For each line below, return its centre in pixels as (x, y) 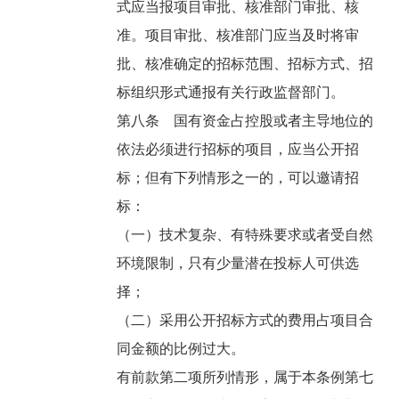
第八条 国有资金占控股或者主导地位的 (245, 121)
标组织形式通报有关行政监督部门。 (233, 93)
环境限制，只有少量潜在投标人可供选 (238, 264)
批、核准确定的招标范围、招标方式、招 (245, 64)
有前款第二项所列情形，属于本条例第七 (245, 378)
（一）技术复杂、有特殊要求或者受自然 (245, 235)
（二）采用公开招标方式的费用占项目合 (245, 321)
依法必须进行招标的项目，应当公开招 (238, 150)
